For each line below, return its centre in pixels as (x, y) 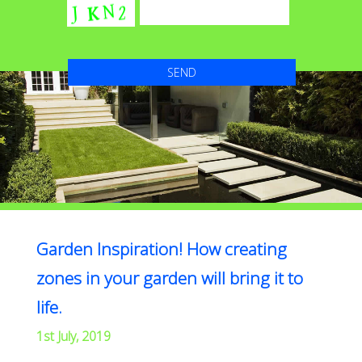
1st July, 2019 (73, 337)
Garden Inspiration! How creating (161, 249)
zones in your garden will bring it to (169, 278)
